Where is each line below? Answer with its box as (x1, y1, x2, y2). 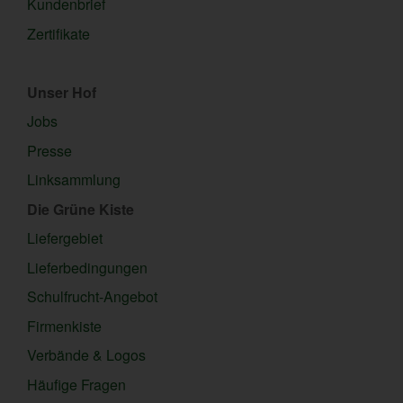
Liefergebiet (27, 228, 103, 249)
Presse (27, 139, 72, 161)
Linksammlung (27, 169, 121, 191)
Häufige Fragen (27, 373, 126, 395)
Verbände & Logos (27, 345, 146, 366)
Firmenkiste (27, 315, 102, 336)
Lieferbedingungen (27, 256, 148, 278)
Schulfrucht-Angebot (27, 286, 157, 308)
